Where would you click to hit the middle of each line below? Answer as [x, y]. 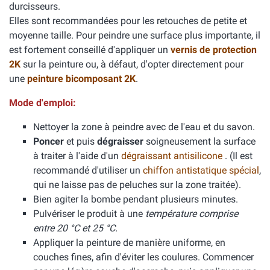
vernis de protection [214, 50]
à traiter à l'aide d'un [77, 156]
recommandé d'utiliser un [88, 170]
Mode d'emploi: [42, 103]
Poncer [49, 141]
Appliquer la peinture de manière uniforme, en [129, 243]
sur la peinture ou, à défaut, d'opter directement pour [133, 64]
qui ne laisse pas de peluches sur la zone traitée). [137, 185]
